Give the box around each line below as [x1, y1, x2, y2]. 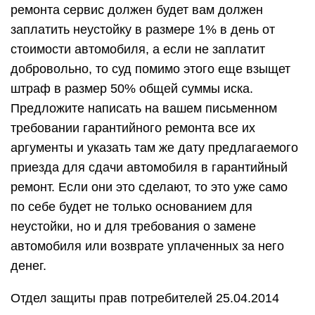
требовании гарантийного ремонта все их [11, 121, 255, 135]
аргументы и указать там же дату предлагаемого [11, 141, 298, 155]
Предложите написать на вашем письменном [11, 101, 277, 115]
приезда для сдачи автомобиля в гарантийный [11, 160, 288, 174]
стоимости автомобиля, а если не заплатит [11, 42, 265, 56]
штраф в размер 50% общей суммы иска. [11, 82, 253, 96]
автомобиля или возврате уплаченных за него [11, 239, 284, 253]
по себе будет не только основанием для [11, 200, 252, 214]
